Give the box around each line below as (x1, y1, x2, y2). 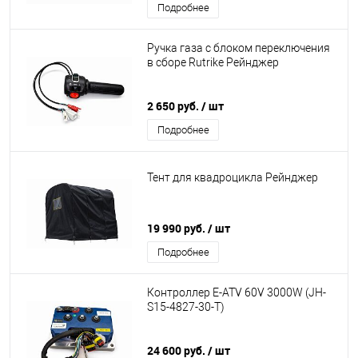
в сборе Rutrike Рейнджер (147, 56, 279, 70)
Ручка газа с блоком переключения (147, 42, 330, 55)
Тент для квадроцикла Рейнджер (147, 171, 318, 185)
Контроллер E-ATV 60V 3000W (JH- (147, 286, 326, 300)
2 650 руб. (147, 98, 201, 113)
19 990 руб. (147, 221, 208, 236)
